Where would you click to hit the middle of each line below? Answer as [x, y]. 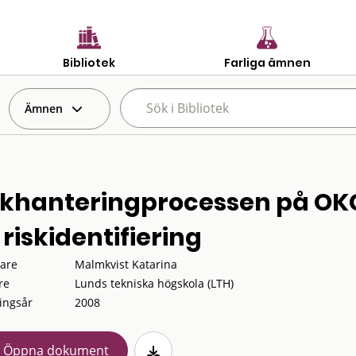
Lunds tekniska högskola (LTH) [154, 283]
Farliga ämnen [267, 62]
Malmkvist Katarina [126, 264]
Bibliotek [89, 62]
